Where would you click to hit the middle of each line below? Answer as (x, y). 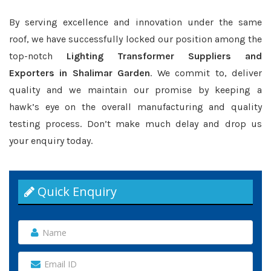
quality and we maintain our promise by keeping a (135, 90)
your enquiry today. (51, 141)
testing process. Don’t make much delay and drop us (135, 124)
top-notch (38, 56)
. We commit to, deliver (206, 73)
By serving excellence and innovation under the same (135, 22)
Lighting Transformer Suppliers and (164, 56)
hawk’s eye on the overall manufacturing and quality (135, 107)
